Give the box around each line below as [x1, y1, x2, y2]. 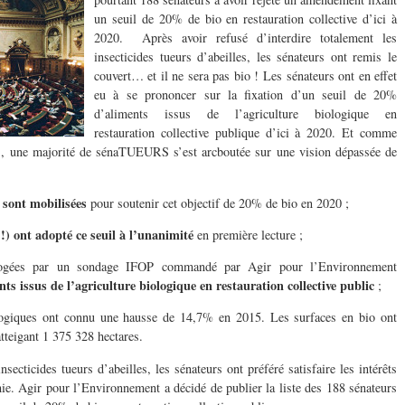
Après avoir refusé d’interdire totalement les [142, 29, 397, 47]
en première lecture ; [193, 225, 303, 243]
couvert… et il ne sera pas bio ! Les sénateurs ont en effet [94, 67, 397, 85]
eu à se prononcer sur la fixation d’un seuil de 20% [94, 86, 397, 104]
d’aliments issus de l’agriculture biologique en [94, 105, 397, 123]
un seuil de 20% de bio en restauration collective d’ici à [94, 10, 397, 28]
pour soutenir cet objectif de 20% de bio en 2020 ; [87, 193, 349, 212]
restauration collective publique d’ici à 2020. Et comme [94, 124, 397, 142]
